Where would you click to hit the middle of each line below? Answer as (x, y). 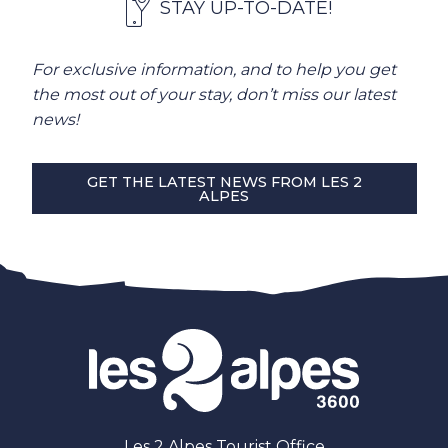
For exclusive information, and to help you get (213, 69)
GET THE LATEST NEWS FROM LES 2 (224, 181)
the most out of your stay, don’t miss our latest (213, 94)
